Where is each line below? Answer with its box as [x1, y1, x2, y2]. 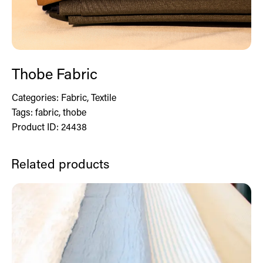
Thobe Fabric [12, 63, 97, 84]
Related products [11, 155, 109, 173]
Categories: [12, 91, 61, 104]
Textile [91, 91, 116, 104]
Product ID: [12, 120, 61, 133]
